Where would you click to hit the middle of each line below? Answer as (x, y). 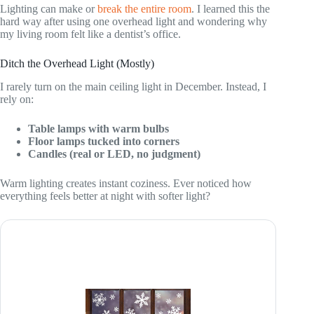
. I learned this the (231, 8)
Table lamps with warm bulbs (98, 128)
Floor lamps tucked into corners (104, 141)
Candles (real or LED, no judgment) (114, 153)
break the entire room (144, 8)
